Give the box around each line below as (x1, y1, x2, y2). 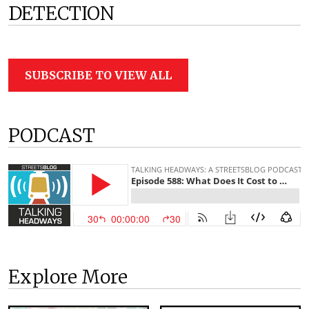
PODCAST (8, 123, 95, 147)
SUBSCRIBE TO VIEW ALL (25, 68, 172, 82)
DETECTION (8, 1, 114, 25)
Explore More (8, 265, 128, 288)
